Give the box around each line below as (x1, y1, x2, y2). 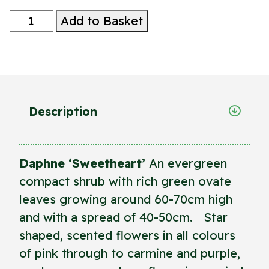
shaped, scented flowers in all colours (19, 227, 235, 243)
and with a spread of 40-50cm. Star (19, 209, 228, 225)
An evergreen (145, 155, 227, 171)
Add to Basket (60, 13, 143, 28)
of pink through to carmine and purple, (19, 245, 240, 261)
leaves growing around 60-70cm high (19, 191, 232, 207)
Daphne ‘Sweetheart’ (19, 155, 145, 171)
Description (29, 104, 97, 119)
